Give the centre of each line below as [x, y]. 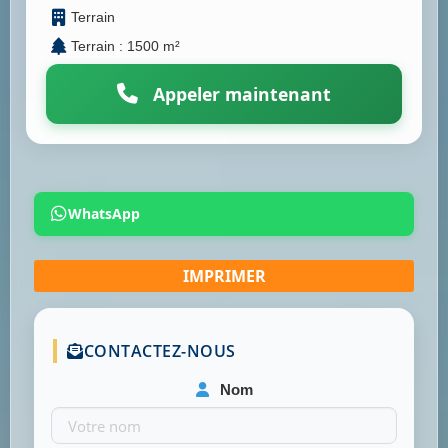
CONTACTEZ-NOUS [159, 351]
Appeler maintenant [239, 94]
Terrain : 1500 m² [125, 46]
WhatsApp [104, 214]
